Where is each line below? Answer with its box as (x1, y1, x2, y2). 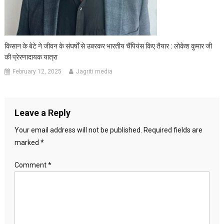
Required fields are (143, 126, 202, 134)
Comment (14, 161, 48, 169)
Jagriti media (76, 68, 113, 75)
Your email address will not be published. (14, 126, 142, 134)
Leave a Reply (14, 107, 70, 118)
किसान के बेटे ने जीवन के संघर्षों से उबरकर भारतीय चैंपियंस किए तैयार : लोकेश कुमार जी (4, 42, 212, 50)
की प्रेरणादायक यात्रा (4, 53, 58, 61)
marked (14, 138, 40, 147)
